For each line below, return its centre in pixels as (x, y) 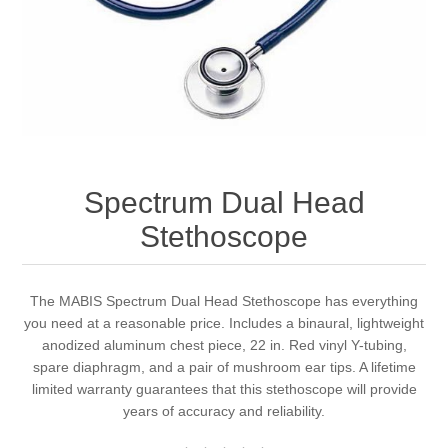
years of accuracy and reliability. (224, 410)
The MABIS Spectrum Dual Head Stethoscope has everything (224, 300)
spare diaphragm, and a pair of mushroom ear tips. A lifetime (224, 366)
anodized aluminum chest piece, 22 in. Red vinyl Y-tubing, (224, 344)
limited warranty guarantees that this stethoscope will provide (224, 388)
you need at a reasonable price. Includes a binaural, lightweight (224, 322)
